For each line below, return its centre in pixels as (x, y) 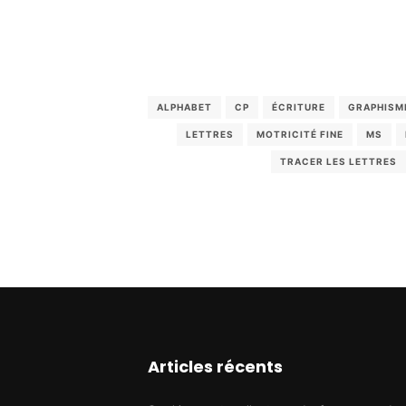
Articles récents (215, 367)
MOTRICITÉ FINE (300, 134)
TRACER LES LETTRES (338, 161)
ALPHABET (184, 106)
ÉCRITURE (298, 106)
